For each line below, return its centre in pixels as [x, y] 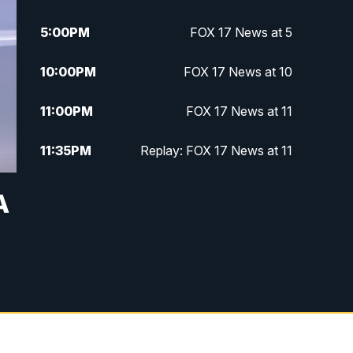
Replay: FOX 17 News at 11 [216, 150]
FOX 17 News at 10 [238, 71]
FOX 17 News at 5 [241, 32]
